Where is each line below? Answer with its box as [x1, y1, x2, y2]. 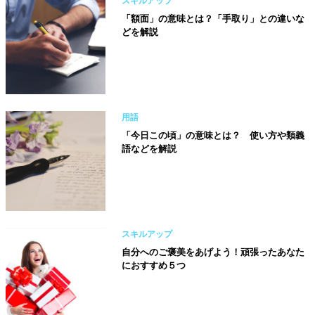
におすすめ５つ [122, 259, 186, 271]
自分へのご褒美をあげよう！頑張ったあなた [122, 246, 304, 257]
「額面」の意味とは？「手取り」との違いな [122, 13, 304, 24]
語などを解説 [122, 143, 176, 154]
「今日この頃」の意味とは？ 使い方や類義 [122, 129, 304, 141]
